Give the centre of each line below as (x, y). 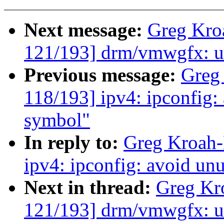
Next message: (86, 30)
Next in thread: (90, 187)
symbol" (57, 120)
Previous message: (102, 75)
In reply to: (74, 142)
